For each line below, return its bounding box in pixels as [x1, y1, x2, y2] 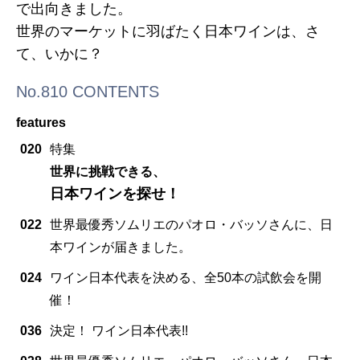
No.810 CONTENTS [16, 82, 159, 100]
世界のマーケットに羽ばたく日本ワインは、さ [16, 22, 320, 39]
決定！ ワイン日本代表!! [50, 323, 188, 337]
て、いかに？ [16, 45, 103, 62]
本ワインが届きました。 [50, 239, 191, 254]
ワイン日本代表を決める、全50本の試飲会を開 [50, 270, 321, 284]
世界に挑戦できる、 [50, 164, 166, 178]
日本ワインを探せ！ [50, 185, 180, 202]
